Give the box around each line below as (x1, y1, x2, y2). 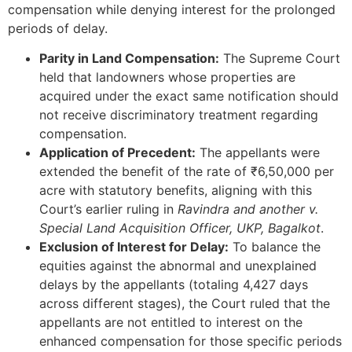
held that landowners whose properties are (39, 69, 295, 86)
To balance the (229, 239, 321, 255)
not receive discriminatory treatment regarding (39, 107, 318, 123)
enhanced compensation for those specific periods (39, 333, 342, 350)
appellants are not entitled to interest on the (39, 314, 302, 331)
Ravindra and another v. (178, 201, 318, 218)
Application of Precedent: (39, 145, 196, 161)
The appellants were (196, 145, 320, 161)
